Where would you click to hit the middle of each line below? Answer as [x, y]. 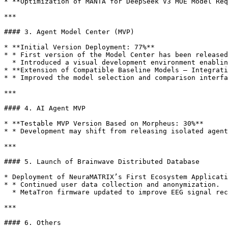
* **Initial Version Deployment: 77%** [79, 47]
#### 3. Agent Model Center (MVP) [69, 32]
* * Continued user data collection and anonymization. [112, 184]
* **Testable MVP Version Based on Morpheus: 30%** [104, 123]
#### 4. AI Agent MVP [45, 108]
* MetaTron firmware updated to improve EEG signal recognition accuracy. [8, 192]
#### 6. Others [33, 223]
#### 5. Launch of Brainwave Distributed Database [102, 162]
